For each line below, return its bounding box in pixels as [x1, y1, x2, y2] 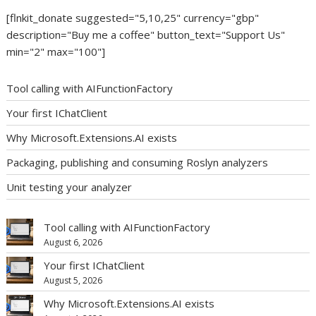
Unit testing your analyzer [6, 179, 133, 194]
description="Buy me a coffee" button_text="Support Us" [6, 28, 286, 42]
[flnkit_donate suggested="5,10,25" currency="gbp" [6, 11, 260, 25]
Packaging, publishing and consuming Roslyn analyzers [6, 154, 269, 169]
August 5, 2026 [44, 274, 103, 286]
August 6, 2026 [44, 236, 103, 248]
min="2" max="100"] [6, 44, 106, 59]
